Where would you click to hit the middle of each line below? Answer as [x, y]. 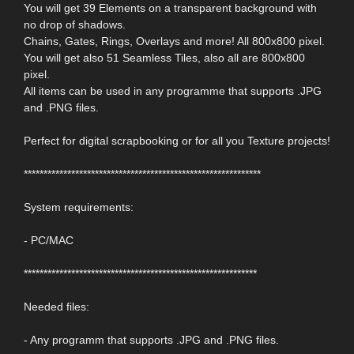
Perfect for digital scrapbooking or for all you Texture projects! [177, 140]
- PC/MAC [49, 240]
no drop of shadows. [75, 24]
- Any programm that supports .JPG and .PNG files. [151, 339]
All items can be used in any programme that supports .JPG [173, 90]
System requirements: [79, 207]
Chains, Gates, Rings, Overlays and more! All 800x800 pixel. [174, 41]
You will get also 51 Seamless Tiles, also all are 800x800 [164, 57]
